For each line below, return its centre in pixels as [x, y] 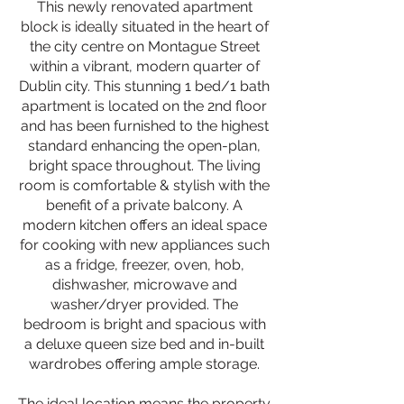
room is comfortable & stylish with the [144, 185]
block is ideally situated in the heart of [144, 27]
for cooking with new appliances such [144, 245]
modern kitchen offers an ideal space [144, 225]
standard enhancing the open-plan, [144, 146]
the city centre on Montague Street [144, 46]
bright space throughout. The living [144, 165]
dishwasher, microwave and [144, 285]
